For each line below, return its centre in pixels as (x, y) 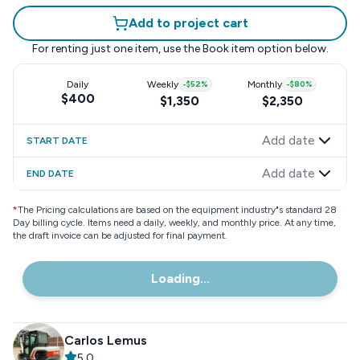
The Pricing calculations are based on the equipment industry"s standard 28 (177, 210)
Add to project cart (188, 23)
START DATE (57, 141)
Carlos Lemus (106, 340)
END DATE (50, 174)
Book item (228, 49)
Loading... (180, 278)
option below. (291, 49)
